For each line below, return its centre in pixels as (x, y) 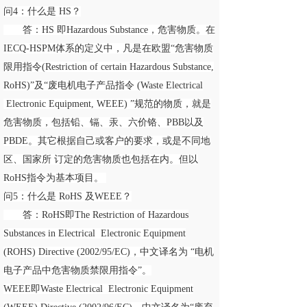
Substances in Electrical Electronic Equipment (95, 233)
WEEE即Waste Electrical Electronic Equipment (98, 289)
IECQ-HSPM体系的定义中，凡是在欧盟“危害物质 (108, 48)
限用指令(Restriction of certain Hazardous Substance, (109, 67)
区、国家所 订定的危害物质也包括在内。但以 (101, 159)
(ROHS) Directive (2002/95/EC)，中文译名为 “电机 (109, 252)
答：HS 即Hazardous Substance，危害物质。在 (109, 30)
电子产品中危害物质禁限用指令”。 (77, 270)
